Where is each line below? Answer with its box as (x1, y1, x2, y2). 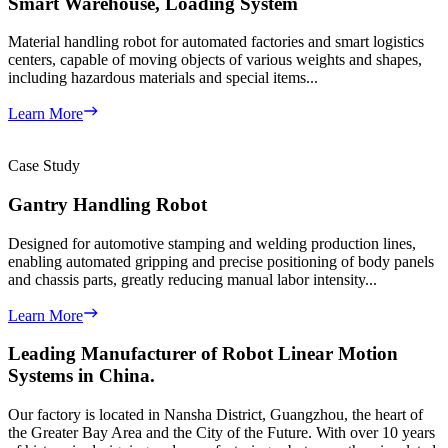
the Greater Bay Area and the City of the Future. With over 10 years (8, 424, 435, 442)
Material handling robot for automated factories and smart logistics (8, 33, 424, 51)
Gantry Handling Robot (8, 194, 207, 216)
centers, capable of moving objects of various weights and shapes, (8, 51, 422, 69)
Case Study (8, 157, 80, 175)
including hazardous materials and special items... (8, 69, 318, 87)
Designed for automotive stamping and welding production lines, (8, 234, 416, 252)
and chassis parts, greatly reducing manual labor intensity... (8, 270, 377, 288)
